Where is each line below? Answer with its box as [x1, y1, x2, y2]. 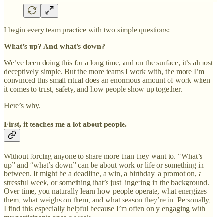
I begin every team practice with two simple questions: [4, 25, 170, 34]
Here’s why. [4, 101, 41, 109]
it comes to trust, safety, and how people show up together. [4, 84, 182, 93]
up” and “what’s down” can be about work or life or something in [4, 161, 204, 170]
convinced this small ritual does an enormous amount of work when [4, 76, 210, 84]
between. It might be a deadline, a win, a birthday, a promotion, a [4, 170, 202, 178]
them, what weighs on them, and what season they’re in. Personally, [4, 196, 211, 204]
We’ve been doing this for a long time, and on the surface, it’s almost [4, 58, 213, 67]
